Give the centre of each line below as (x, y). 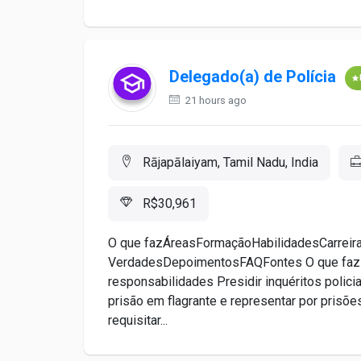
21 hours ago (215, 100)
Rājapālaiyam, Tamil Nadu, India (229, 162)
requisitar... (138, 320)
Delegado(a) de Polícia (253, 77)
